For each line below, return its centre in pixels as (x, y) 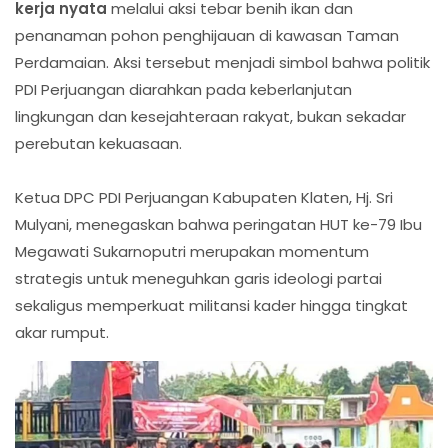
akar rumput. (62, 332)
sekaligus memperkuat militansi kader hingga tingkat (211, 305)
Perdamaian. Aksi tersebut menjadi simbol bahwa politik (222, 62)
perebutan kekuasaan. (98, 143)
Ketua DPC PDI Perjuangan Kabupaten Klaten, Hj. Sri (204, 197)
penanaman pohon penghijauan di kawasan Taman (207, 35)
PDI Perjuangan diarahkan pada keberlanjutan (183, 89)
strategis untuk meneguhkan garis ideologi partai (198, 278)
